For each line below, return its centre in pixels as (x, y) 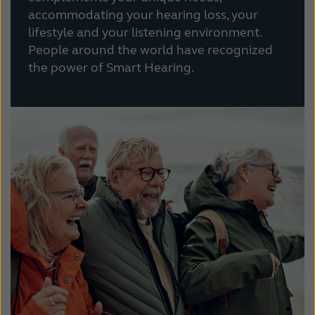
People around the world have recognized (150, 50)
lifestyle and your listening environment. (145, 32)
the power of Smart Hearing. (111, 67)
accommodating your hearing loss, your (143, 14)
